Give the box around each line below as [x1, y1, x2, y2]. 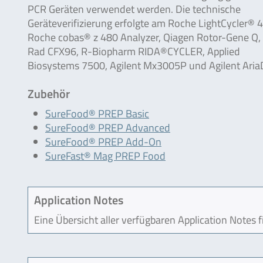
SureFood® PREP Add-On [45, 134, 161, 150]
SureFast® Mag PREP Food [45, 148, 166, 164]
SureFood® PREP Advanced [45, 120, 170, 136]
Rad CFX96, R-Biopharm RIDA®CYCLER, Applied [28, 43, 240, 59]
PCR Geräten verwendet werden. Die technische [28, 1, 241, 17]
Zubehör [28, 85, 70, 103]
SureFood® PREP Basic [45, 106, 149, 122]
